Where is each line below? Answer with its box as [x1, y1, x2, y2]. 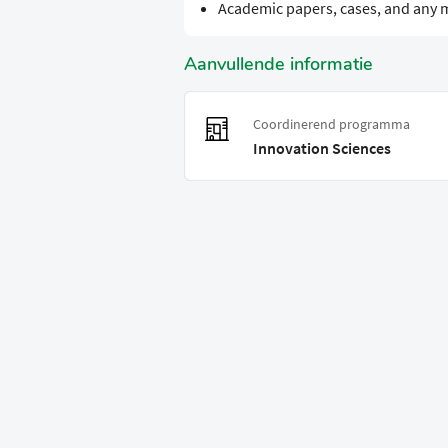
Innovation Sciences [253, 138, 391, 159]
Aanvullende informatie [184, 52, 373, 77]
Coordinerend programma [253, 115, 410, 134]
